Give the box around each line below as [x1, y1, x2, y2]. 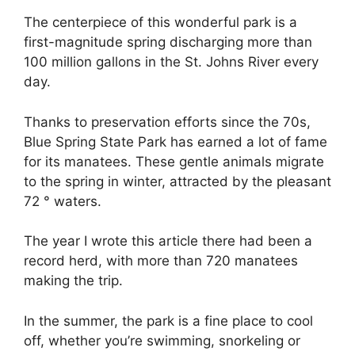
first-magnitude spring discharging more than [24, 34, 312, 51]
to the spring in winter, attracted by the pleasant [24, 173, 331, 189]
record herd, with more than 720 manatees [24, 253, 298, 269]
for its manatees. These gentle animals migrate [24, 153, 324, 170]
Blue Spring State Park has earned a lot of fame [24, 133, 327, 150]
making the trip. [24, 273, 127, 289]
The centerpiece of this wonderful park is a [24, 14, 297, 31]
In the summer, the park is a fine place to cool [24, 312, 313, 329]
